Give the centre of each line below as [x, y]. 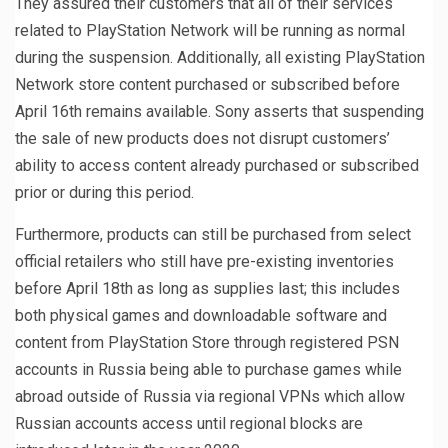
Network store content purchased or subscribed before [207, 84]
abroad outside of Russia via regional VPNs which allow [210, 396]
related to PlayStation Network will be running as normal [210, 30]
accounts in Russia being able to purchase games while [208, 369]
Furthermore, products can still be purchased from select [213, 234]
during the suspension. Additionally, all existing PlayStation [220, 57]
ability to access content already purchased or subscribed [217, 165]
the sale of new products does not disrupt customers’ [202, 138]
